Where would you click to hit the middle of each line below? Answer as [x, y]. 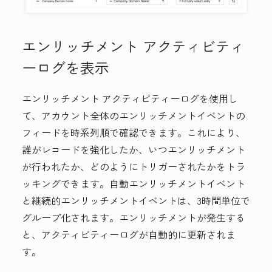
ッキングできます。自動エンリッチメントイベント [134, 184]
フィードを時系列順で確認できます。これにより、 [134, 133]
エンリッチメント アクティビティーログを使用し [130, 99]
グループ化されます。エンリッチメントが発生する [134, 218]
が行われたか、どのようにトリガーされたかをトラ [134, 167]
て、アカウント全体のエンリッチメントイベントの [134, 116]
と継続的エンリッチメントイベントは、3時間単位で [136, 201]
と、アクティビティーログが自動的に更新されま [129, 235]
